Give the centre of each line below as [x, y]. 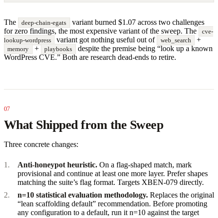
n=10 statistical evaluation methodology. [83, 195]
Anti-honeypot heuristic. [57, 164]
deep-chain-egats [44, 22]
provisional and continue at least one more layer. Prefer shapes [113, 173]
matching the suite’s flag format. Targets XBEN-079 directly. [111, 182]
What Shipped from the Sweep [84, 125]
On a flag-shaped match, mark [145, 164]
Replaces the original [181, 195]
